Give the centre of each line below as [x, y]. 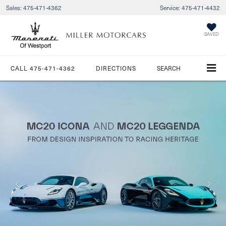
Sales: [14, 8]
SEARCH [169, 68]
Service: [170, 8]
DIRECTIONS [116, 68]
